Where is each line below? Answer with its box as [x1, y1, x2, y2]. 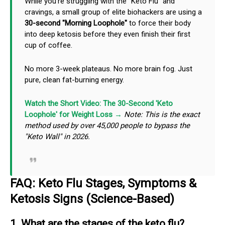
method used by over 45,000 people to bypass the [25, 121, 190, 130]
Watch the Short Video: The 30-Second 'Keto [25, 98, 173, 108]
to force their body [127, 18, 191, 28]
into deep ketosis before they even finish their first [25, 29, 190, 39]
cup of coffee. [25, 40, 72, 50]
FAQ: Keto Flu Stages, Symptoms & [10, 176, 196, 190]
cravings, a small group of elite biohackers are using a [25, 7, 202, 17]
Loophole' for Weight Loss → [25, 109, 122, 119]
